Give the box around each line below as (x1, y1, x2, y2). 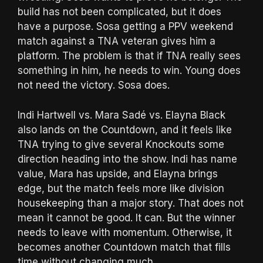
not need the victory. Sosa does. (18, 79, 170, 92)
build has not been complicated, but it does (18, 6, 221, 18)
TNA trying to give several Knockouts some (18, 138, 224, 150)
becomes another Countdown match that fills (18, 241, 231, 253)
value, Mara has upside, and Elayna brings (18, 167, 218, 180)
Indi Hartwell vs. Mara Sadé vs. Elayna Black (18, 109, 225, 121)
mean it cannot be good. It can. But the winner (18, 211, 235, 224)
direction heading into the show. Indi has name (18, 153, 237, 165)
